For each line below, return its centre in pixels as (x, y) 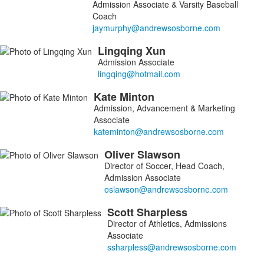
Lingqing (122, 51)
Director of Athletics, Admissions (167, 223)
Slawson (160, 154)
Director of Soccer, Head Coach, (164, 166)
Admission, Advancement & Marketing (164, 108)
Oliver (121, 154)
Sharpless (164, 212)
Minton (138, 97)
